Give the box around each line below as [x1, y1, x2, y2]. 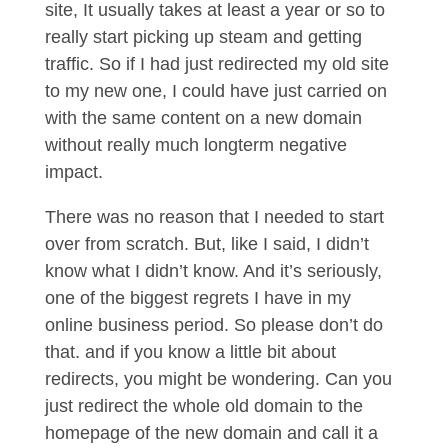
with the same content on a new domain [44, 108, 362, 128]
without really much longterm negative [44, 135, 347, 155]
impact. [44, 162, 108, 182]
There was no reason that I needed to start [44, 207, 384, 227]
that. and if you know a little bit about [44, 342, 336, 362]
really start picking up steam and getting [44, 27, 362, 47]
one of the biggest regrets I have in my [44, 288, 351, 308]
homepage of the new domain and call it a [44, 423, 378, 443]
